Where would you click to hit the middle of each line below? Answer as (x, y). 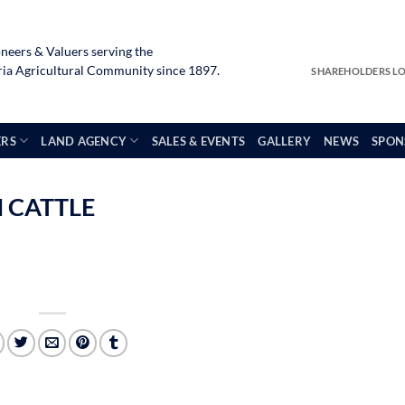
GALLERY (285, 141)
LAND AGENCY (84, 141)
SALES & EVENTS (198, 141)
